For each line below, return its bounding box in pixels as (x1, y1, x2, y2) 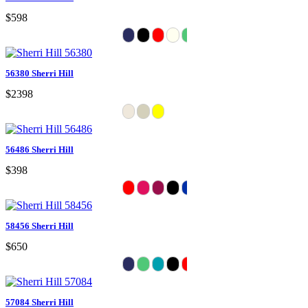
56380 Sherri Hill (5, 67, 74, 78)
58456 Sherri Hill (5, 220, 74, 231)
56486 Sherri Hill (5, 144, 74, 155)
